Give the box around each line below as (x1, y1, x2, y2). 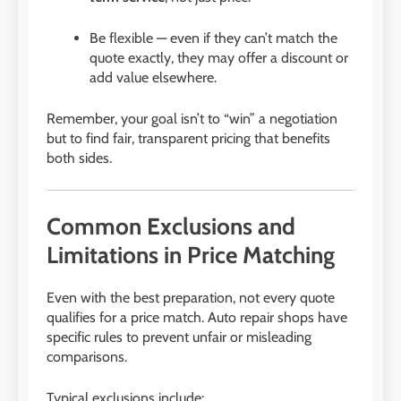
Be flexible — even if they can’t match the (90, 29, 337, 47)
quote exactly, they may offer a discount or (90, 48, 348, 66)
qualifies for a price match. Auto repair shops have (47, 309, 347, 327)
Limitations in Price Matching (47, 240, 335, 269)
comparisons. (47, 348, 127, 366)
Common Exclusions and (47, 211, 295, 241)
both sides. (47, 149, 112, 166)
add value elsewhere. (90, 68, 217, 86)
